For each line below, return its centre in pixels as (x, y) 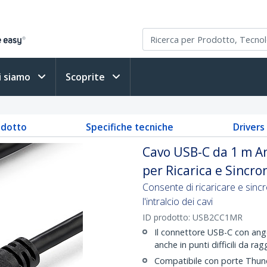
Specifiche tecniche (130, 127)
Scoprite (86, 77)
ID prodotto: (167, 217)
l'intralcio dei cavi (178, 201)
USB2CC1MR (218, 217)
